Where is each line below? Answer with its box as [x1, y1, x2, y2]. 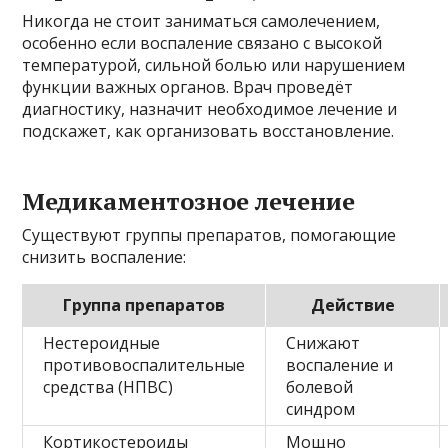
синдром [286, 398, 356, 421]
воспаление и [286, 354, 394, 377]
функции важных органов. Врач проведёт [22, 76, 354, 99]
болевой [286, 376, 354, 399]
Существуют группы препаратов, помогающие [22, 224, 397, 247]
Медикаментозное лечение [22, 185, 356, 218]
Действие [310, 294, 395, 317]
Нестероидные [43, 332, 161, 355]
